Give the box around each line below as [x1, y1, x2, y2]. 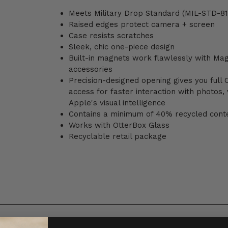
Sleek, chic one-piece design [68, 42, 175, 52]
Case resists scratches [68, 31, 154, 41]
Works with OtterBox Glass [68, 121, 169, 130]
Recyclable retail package [68, 132, 166, 141]
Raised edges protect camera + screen [68, 20, 215, 30]
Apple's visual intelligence [68, 98, 165, 108]
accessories [68, 65, 112, 74]
